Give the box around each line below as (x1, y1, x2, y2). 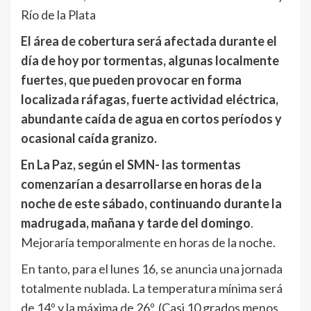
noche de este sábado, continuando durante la (21, 195, 282, 211)
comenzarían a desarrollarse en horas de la (21, 176, 262, 192)
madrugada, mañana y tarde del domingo (21, 215, 251, 230)
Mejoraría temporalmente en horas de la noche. (21, 234, 276, 250)
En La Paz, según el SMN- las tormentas (21, 156, 241, 172)
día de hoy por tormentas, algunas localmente (21, 52, 279, 68)
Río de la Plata (21, 6, 96, 22)
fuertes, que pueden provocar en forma (21, 72, 242, 87)
